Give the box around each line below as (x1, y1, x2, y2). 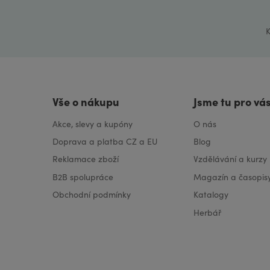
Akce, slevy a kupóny (52, 118, 133, 130)
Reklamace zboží (52, 153, 119, 165)
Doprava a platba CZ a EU (52, 136, 157, 148)
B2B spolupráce (52, 171, 113, 183)
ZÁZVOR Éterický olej (81, 14, 172, 27)
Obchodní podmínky (52, 189, 131, 201)
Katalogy (193, 189, 228, 201)
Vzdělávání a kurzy (193, 153, 267, 165)
